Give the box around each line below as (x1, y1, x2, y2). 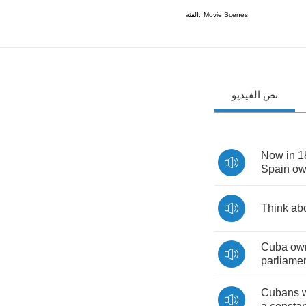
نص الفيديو (232, 89, 278, 100)
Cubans (261, 287, 299, 298)
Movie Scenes (204, 10, 248, 18)
